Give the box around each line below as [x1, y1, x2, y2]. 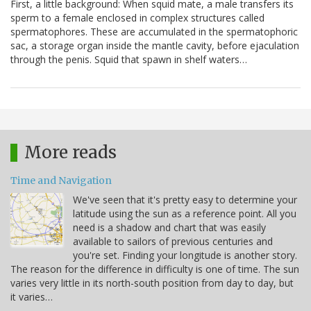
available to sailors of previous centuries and [73, 234, 273, 248]
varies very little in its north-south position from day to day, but [10, 276, 294, 289]
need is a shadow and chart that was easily [73, 220, 266, 234]
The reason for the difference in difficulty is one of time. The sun [10, 262, 299, 276]
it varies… [10, 289, 53, 303]
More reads [24, 141, 117, 163]
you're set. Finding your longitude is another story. [73, 248, 297, 262]
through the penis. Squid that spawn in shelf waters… [10, 52, 247, 66]
